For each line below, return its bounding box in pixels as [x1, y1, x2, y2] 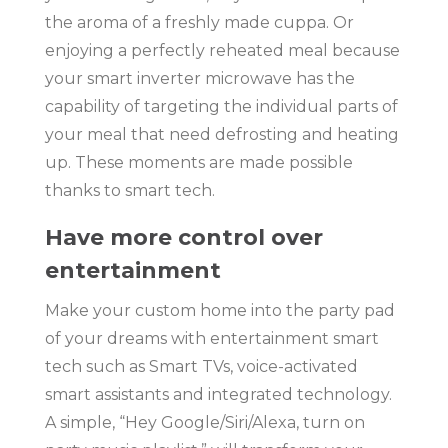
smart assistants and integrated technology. [44, 384, 392, 404]
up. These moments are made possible [44, 152, 353, 172]
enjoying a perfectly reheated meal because [44, 40, 400, 60]
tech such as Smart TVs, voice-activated [44, 356, 358, 376]
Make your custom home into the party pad [44, 300, 395, 320]
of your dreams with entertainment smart [44, 328, 379, 348]
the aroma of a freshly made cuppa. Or [44, 12, 354, 32]
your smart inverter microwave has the [44, 68, 355, 88]
